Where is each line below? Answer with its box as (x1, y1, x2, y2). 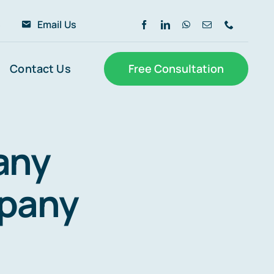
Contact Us (10, 61, 71, 76)
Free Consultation (128, 61, 224, 76)
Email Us (37, 17, 76, 31)
